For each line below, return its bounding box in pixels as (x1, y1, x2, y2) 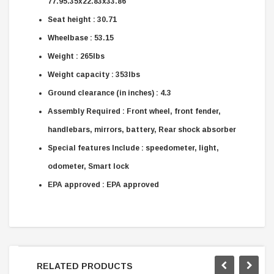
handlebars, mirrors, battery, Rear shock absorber (48, 125, 236, 134)
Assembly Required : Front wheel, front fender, (48, 106, 221, 116)
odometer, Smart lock (48, 161, 129, 171)
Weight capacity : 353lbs (48, 70, 140, 79)
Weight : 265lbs (48, 51, 105, 61)
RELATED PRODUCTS (37, 261, 133, 271)
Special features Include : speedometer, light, (48, 143, 219, 152)
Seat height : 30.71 (48, 15, 117, 24)
